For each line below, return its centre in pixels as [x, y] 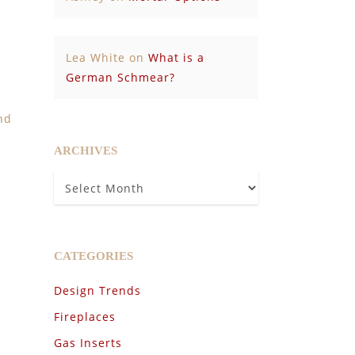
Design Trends [97, 290]
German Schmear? [120, 77]
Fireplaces [84, 317]
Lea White [95, 57]
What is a [176, 57]
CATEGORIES [93, 256]
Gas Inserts [88, 343]
